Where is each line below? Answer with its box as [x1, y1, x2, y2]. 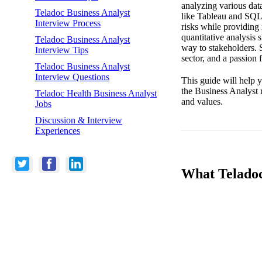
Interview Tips [35, 44, 88, 55]
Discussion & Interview [35, 115, 122, 125]
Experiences [35, 125, 80, 136]
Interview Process [35, 18, 101, 28]
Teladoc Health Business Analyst [35, 88, 157, 98]
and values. [181, 96, 223, 106]
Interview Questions [35, 71, 109, 82]
